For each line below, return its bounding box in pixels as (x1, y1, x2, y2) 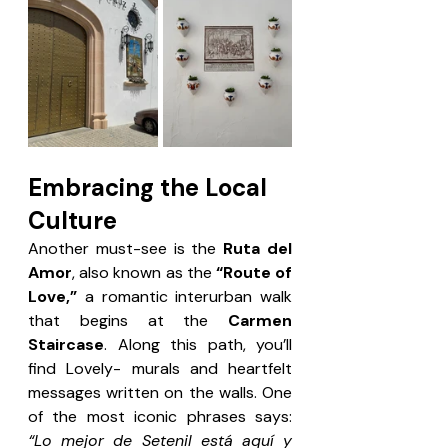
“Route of (215, 261, 293, 283)
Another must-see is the (28, 237, 224, 259)
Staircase (28, 333, 104, 355)
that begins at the (28, 309, 228, 331)
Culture (28, 204, 117, 236)
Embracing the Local (28, 171, 273, 203)
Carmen (228, 309, 292, 331)
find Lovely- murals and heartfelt (28, 357, 292, 379)
